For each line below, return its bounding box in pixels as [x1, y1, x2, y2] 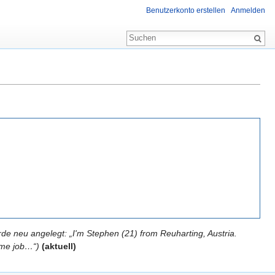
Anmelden [231, 6, 265, 15]
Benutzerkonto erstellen [146, 6, 225, 15]
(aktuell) [42, 241, 77, 251]
